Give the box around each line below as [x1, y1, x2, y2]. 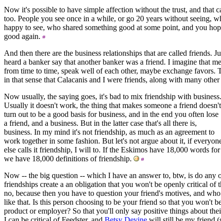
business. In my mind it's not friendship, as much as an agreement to [4, 127, 215, 136]
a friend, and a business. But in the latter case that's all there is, [4, 118, 197, 127]
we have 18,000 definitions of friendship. [4, 154, 134, 163]
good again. [4, 32, 42, 40]
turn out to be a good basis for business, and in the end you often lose [4, 110, 219, 118]
